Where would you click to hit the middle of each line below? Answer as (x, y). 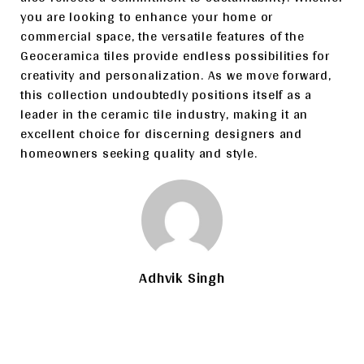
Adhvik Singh (182, 277)
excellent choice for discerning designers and (161, 134)
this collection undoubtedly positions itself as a (167, 95)
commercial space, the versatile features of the (162, 36)
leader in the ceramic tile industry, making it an (165, 114)
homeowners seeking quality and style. (139, 153)
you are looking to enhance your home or (147, 17)
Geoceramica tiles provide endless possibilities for (175, 56)
